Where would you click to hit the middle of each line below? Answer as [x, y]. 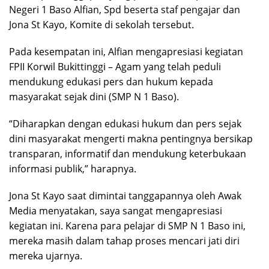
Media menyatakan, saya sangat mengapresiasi [116, 211]
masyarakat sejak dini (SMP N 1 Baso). [94, 97]
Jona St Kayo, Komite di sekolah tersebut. [101, 25]
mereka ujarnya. [46, 256]
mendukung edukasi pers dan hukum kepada [111, 82]
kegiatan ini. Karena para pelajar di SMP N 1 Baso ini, [127, 226]
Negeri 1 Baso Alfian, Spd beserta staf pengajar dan [125, 10]
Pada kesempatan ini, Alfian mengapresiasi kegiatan [126, 52]
